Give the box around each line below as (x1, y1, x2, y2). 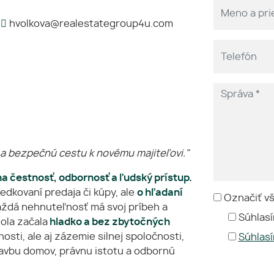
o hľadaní (137, 188, 183, 198)
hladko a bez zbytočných (48, 217, 170, 227)
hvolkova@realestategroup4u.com (7, 19, 173, 29)
